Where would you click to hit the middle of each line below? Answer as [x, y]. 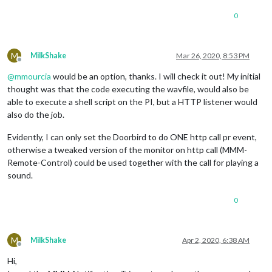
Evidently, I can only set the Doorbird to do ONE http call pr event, [132, 137]
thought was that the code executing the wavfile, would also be [128, 89]
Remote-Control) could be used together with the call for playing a [133, 162]
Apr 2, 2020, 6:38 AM [216, 240]
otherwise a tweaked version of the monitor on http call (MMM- [127, 149]
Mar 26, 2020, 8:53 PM [213, 55]
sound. [20, 175]
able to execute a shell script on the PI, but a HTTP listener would [132, 101]
